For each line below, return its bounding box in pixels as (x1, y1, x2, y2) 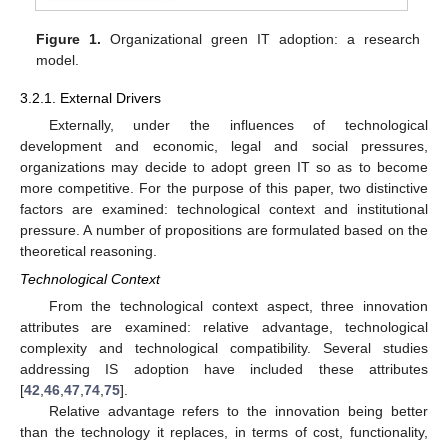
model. (36, 51, 80, 68)
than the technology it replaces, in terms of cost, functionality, (20, 424, 428, 441)
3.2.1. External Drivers (20, 89, 161, 106)
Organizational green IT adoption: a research (101, 30, 420, 47)
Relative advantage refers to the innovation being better (48, 403, 428, 420)
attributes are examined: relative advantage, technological (20, 319, 428, 336)
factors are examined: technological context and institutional (20, 200, 428, 217)
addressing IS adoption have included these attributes (20, 361, 428, 378)
